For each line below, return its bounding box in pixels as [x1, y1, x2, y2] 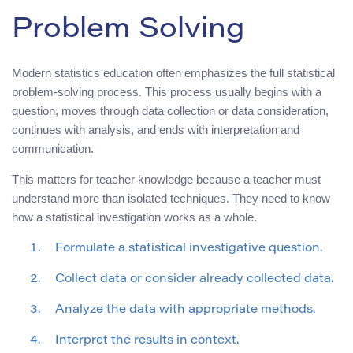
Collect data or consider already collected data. [55, 273, 333, 285]
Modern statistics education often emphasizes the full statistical [12, 65, 335, 80]
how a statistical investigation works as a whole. [12, 210, 257, 224]
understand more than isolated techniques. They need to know [12, 191, 330, 205]
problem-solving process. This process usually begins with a [12, 84, 321, 98]
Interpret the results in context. [55, 334, 239, 347]
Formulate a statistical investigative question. [55, 242, 322, 255]
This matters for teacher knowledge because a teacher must [12, 172, 321, 186]
